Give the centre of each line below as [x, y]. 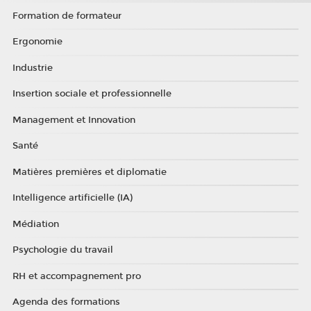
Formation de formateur [67, 16]
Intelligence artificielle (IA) [72, 198]
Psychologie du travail [62, 250]
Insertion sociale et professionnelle [92, 94]
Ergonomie [37, 42]
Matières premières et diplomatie [89, 172]
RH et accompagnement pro [76, 276]
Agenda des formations [66, 302]
